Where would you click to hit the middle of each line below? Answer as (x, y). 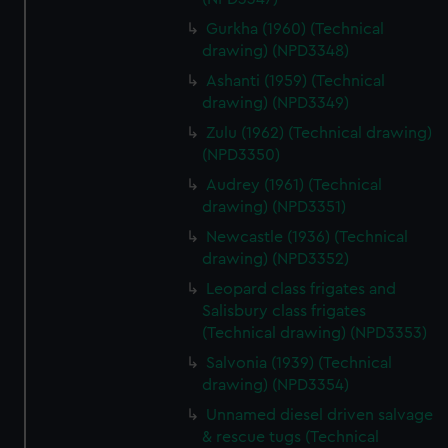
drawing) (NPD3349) (276, 103)
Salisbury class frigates (284, 311)
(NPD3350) (241, 155)
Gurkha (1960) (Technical (295, 29)
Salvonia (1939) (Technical (299, 363)
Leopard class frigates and (301, 289)
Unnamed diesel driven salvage (320, 415)
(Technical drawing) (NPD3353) (315, 333)
